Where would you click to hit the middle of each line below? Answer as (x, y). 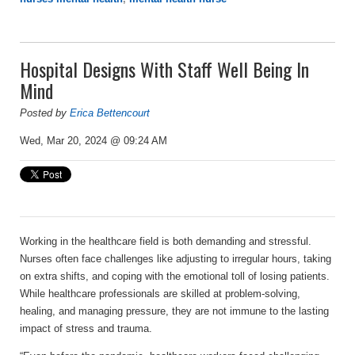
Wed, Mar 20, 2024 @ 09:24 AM (94, 140)
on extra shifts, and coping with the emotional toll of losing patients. (175, 276)
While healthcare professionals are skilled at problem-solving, (160, 293)
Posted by (45, 113)
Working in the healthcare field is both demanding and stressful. (166, 241)
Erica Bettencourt (110, 113)
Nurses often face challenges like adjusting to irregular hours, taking (176, 258)
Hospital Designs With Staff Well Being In (164, 69)
